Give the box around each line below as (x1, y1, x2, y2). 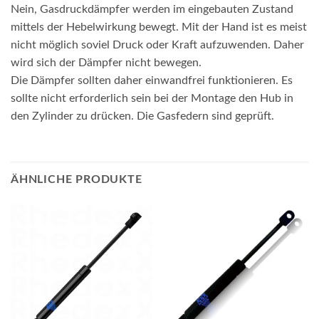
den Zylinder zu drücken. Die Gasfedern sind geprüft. (11, 110, 274, 122)
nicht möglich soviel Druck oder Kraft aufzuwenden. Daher (11, 38, 304, 51)
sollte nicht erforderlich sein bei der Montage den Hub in (11, 92, 293, 104)
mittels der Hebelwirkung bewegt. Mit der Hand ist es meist (11, 21, 307, 33)
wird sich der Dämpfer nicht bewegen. (11, 56, 202, 68)
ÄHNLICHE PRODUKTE (11, 173, 142, 185)
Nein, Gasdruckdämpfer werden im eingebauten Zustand (11, 3, 293, 15)
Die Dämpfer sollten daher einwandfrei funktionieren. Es (11, 74, 293, 86)
